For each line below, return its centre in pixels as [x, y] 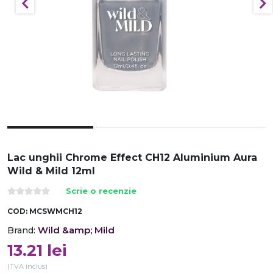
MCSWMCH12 [56, 211]
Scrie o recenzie [101, 191]
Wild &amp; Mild [76, 230]
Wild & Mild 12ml [51, 171]
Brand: [21, 230]
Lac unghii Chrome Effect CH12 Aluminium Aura [132, 158]
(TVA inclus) [27, 266]
